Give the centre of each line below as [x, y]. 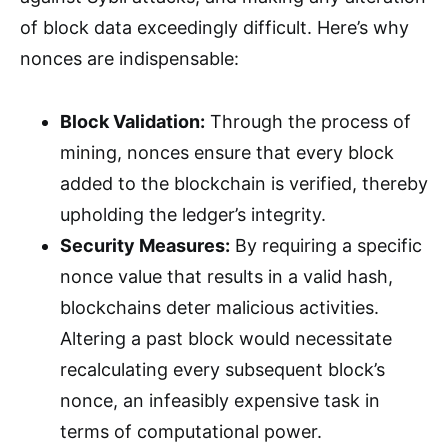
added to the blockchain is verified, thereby [244, 183]
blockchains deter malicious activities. [219, 307]
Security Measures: [145, 245]
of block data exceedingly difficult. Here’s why [214, 27]
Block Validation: [132, 121]
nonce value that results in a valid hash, [226, 276]
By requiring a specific [326, 245]
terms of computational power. [191, 431]
